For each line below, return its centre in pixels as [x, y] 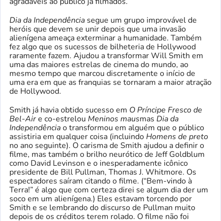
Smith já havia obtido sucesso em [69, 110]
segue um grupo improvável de [141, 20]
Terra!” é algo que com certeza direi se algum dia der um [109, 190]
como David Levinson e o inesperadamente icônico [99, 163]
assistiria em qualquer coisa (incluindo [78, 137]
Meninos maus [114, 119]
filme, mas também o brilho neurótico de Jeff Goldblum [107, 154]
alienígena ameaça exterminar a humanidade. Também [106, 38]
